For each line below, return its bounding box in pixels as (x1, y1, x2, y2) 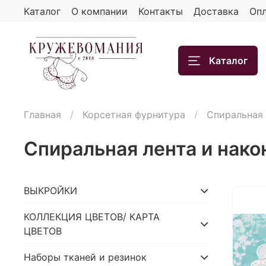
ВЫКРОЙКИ (24, 184, 77, 197)
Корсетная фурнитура (83, 108, 185, 121)
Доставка (194, 5, 239, 17)
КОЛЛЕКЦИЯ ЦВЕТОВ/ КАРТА (24, 210, 160, 223)
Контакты (138, 5, 183, 17)
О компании (71, 5, 128, 17)
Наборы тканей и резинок (24, 251, 147, 264)
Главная (24, 108, 61, 121)
